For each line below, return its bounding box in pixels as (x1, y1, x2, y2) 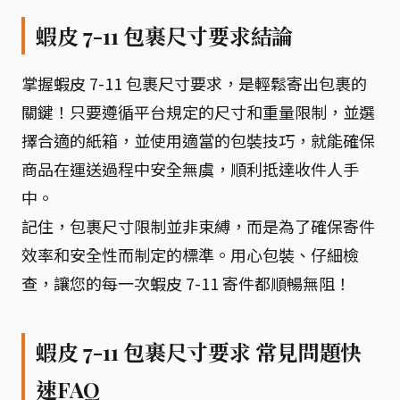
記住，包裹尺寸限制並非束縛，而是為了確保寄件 (21, 213, 375, 237)
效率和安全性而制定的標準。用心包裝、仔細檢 (21, 242, 359, 266)
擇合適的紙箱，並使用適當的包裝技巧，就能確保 (21, 128, 375, 152)
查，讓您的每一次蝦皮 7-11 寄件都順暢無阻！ (21, 271, 351, 295)
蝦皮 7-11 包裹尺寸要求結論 (36, 21, 294, 50)
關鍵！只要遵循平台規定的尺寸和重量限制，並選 (21, 99, 375, 123)
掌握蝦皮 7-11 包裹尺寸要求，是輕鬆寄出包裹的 (21, 71, 367, 95)
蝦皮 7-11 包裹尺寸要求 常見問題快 (36, 337, 362, 366)
